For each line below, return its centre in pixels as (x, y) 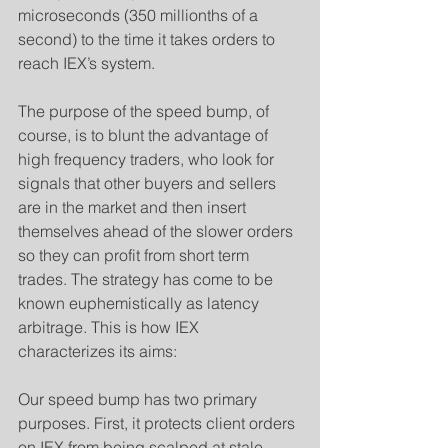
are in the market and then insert (134, 207)
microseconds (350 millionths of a (140, 15)
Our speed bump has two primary (139, 399)
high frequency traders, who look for (148, 159)
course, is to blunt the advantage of (145, 135)
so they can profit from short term (135, 255)
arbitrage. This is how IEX (110, 327)
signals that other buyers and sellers (149, 183)
